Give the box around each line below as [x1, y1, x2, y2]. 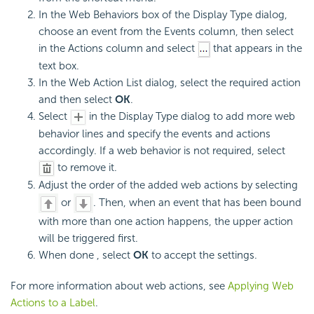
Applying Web [228, 280, 294, 293]
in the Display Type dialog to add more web [86, 110, 295, 123]
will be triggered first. [39, 232, 138, 245]
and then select [39, 93, 115, 107]
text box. [39, 60, 79, 73]
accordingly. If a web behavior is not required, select [39, 144, 285, 157]
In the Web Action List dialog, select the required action [39, 76, 301, 90]
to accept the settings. [149, 249, 257, 262]
